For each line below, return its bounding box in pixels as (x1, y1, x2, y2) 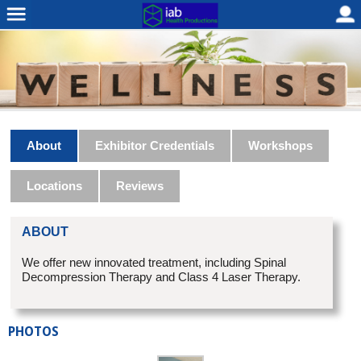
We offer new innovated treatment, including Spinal (22, 255, 287, 270)
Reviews (116, 179, 164, 193)
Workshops (248, 139, 313, 153)
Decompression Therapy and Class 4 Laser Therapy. (22, 270, 301, 284)
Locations (27, 179, 83, 193)
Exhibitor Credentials (95, 139, 215, 153)
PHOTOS (8, 323, 59, 339)
